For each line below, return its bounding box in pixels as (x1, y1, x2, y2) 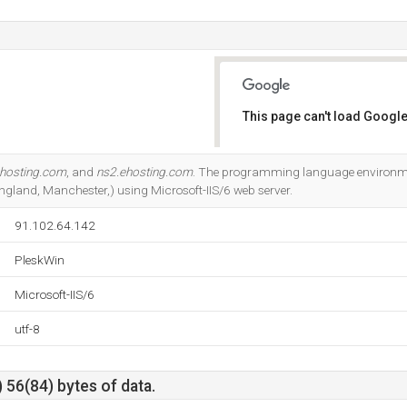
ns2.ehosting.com (96, 164, 193, 179)
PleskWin (15, 253, 65, 267)
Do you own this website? (255, 157, 383, 170)
